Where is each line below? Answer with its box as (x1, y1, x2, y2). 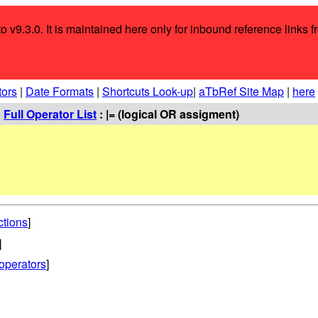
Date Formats (26, 83, 94, 99)
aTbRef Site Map (199, 83, 284, 99)
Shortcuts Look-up (102, 83, 193, 99)
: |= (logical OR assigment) (97, 106, 239, 122)
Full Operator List (4, 106, 97, 122)
